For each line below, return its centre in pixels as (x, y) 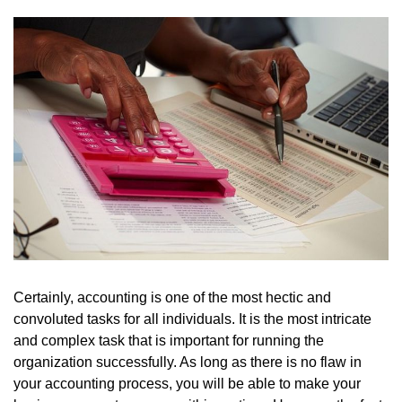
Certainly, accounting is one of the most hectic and (172, 297)
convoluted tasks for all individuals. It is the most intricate (192, 319)
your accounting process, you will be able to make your (187, 383)
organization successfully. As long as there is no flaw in (188, 362)
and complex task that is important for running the (169, 340)
